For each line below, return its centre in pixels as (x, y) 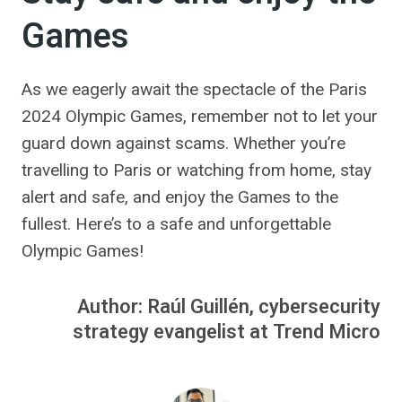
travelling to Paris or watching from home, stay (197, 170)
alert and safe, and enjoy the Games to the (180, 197)
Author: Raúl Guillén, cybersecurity (229, 307)
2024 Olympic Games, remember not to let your (200, 116)
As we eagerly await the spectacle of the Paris (194, 89)
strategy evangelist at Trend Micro (227, 332)
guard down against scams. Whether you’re (184, 143)
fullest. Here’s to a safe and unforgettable (176, 224)
